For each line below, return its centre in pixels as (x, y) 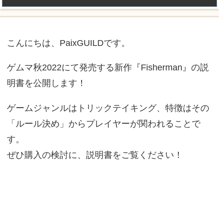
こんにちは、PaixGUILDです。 (68, 43)
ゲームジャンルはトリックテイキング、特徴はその (108, 108)
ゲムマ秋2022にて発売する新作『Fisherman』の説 (108, 67)
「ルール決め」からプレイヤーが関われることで (103, 124)
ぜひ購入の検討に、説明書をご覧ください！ (95, 155)
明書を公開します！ (46, 83)
